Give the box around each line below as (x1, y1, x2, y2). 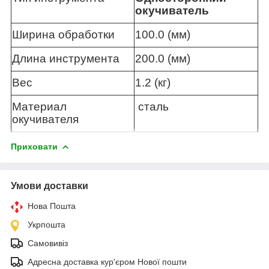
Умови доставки (11, 180, 88, 191)
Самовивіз (28, 238, 68, 248)
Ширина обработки (12, 28, 115, 41)
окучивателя (12, 112, 79, 125)
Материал (12, 100, 67, 113)
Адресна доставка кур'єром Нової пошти (28, 256, 187, 267)
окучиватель (135, 4, 209, 17)
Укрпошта (28, 219, 65, 229)
